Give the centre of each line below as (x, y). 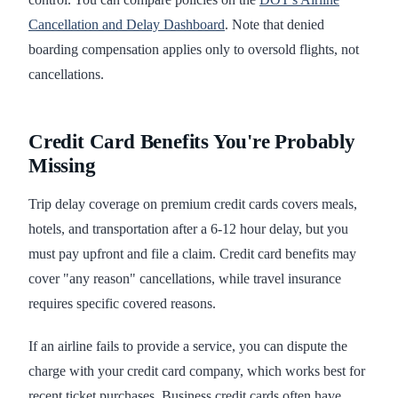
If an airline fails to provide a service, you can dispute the (188, 346)
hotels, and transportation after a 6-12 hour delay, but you (188, 229)
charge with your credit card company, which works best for (197, 371)
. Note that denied (275, 25)
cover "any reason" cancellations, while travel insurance (185, 279)
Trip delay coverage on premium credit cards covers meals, (193, 204)
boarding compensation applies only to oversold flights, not (194, 50)
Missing (62, 166)
